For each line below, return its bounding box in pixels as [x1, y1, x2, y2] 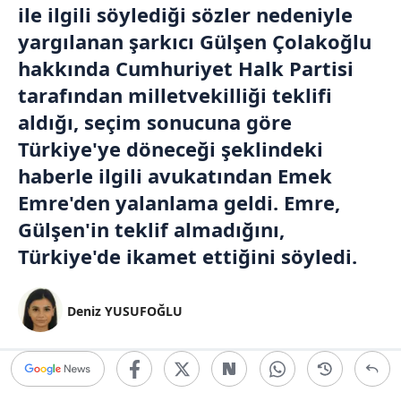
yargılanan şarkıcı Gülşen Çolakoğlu [18, 28, 371, 55]
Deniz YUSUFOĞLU [67, 303, 183, 320]
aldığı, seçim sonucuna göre [18, 108, 292, 135]
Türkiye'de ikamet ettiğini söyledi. [18, 243, 357, 269]
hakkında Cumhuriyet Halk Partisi [18, 55, 354, 81]
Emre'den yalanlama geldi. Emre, [18, 189, 340, 216]
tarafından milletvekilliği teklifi [18, 81, 332, 108]
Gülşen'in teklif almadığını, [18, 216, 285, 243]
